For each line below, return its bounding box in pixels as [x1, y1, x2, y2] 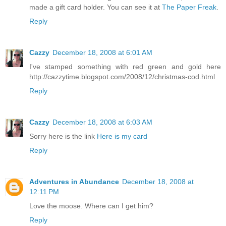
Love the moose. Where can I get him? [29, 202, 153, 210]
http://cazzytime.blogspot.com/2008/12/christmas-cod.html [29, 73, 215, 81]
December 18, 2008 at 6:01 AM [52, 48, 152, 57]
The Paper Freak [162, 3, 216, 12]
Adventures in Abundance [29, 178, 119, 186]
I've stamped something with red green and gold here [29, 63, 221, 71]
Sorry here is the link [29, 132, 97, 141]
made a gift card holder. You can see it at [29, 3, 162, 12]
